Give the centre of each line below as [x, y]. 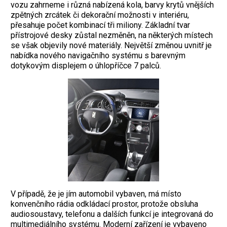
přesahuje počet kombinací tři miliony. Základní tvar [100, 25]
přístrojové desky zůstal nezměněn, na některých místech [112, 35]
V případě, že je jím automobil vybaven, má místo [96, 194]
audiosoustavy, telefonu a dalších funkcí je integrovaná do [112, 214]
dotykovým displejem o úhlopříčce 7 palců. [86, 65]
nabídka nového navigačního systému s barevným [98, 55]
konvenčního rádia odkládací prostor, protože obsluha [104, 204]
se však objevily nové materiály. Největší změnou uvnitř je [111, 45]
